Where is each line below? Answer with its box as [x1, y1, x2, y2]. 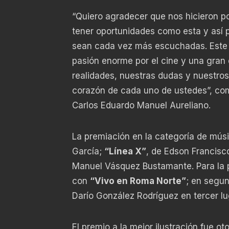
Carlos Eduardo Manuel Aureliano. [72, 100, 211, 110]
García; [72, 146, 104, 156]
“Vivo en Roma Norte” [89, 175, 186, 186]
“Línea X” [104, 146, 146, 156]
